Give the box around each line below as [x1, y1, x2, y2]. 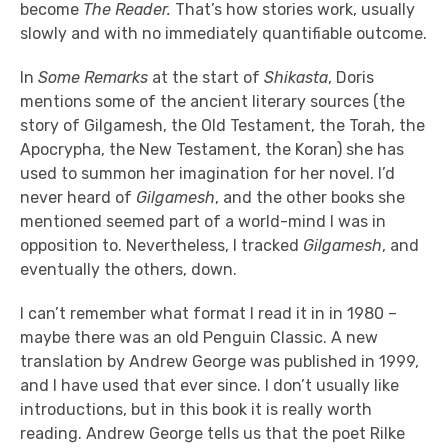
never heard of [20, 187, 136, 207]
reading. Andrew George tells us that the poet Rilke [20, 423, 405, 443]
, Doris [328, 67, 374, 87]
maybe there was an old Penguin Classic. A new [20, 327, 378, 347]
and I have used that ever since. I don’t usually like [20, 375, 399, 395]
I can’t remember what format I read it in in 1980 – [20, 303, 397, 323]
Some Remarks [38, 67, 148, 87]
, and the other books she [215, 187, 405, 207]
